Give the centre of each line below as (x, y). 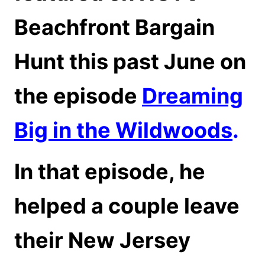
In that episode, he (110, 172)
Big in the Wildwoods (123, 130)
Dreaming (193, 96)
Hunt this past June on (130, 62)
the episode (78, 96)
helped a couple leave (127, 206)
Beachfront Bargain (114, 28)
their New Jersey (102, 240)
